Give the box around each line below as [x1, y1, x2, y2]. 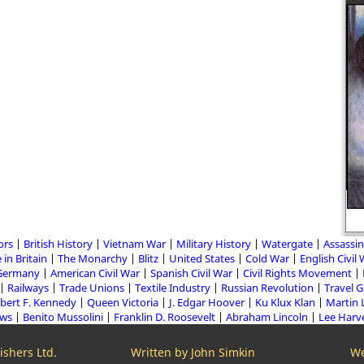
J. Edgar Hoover [169, 295, 245, 310]
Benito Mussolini [23, 310, 103, 324]
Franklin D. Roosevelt [114, 310, 215, 324]
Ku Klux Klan [255, 295, 315, 310]
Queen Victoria [87, 295, 158, 310]
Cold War [245, 251, 289, 266]
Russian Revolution [221, 280, 314, 295]
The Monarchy [58, 251, 128, 266]
